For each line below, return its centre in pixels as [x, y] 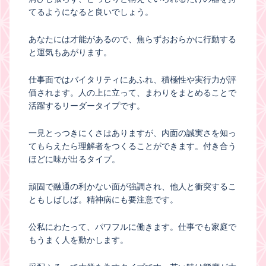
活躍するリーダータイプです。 [87, 105]
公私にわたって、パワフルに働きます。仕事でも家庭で [132, 227]
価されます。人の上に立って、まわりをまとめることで [132, 92]
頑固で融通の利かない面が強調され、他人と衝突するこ [132, 186]
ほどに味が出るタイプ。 [74, 159]
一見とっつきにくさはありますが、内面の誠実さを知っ [132, 133]
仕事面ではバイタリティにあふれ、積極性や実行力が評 [132, 79]
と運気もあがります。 [70, 52]
